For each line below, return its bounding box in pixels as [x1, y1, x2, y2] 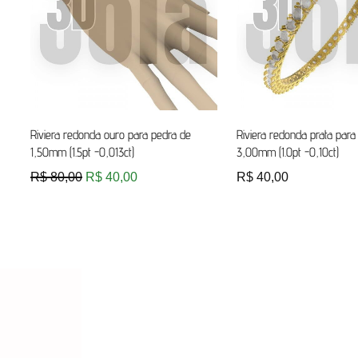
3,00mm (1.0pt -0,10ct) [237, 144, 340, 160]
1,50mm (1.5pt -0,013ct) [30, 144, 134, 160]
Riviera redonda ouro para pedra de [30, 126, 191, 142]
